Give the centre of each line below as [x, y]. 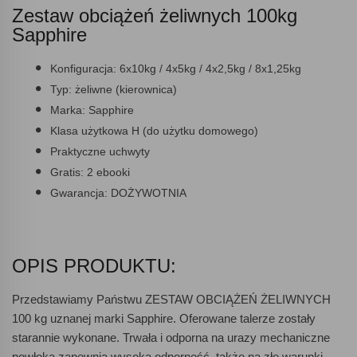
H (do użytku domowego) [193, 130]
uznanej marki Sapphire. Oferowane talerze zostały [181, 318]
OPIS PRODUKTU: [94, 265]
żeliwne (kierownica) [124, 89]
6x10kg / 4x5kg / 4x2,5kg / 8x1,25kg [209, 68]
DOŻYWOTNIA [149, 192]
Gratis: [67, 172]
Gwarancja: [80, 192]
